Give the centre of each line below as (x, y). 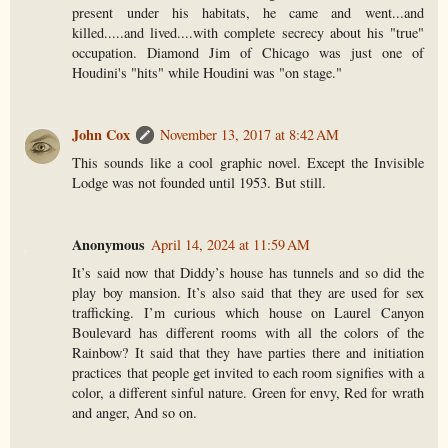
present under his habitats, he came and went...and (248, 12)
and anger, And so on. (135, 412)
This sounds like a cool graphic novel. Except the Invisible (248, 162)
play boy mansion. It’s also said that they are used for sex (248, 292)
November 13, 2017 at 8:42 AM (250, 134)
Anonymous (109, 244)
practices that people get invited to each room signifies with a (248, 372)
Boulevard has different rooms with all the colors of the (248, 332)
